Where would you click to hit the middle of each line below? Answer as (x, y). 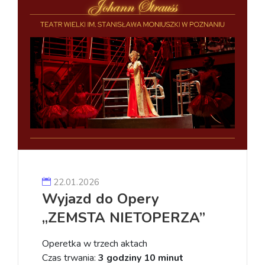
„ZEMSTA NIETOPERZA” (124, 217)
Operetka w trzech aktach (95, 243)
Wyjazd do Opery (101, 198)
